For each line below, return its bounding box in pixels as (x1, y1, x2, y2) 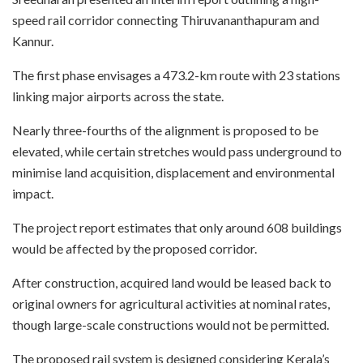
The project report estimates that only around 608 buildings (12, 220, 342, 236)
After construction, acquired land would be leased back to (12, 275, 331, 291)
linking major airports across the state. (12, 88, 224, 105)
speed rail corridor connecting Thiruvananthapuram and (12, 12, 319, 28)
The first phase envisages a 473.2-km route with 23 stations (12, 67, 340, 83)
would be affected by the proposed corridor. (12, 241, 257, 257)
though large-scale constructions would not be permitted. (12, 317, 329, 333)
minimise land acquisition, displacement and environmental (12, 164, 335, 181)
